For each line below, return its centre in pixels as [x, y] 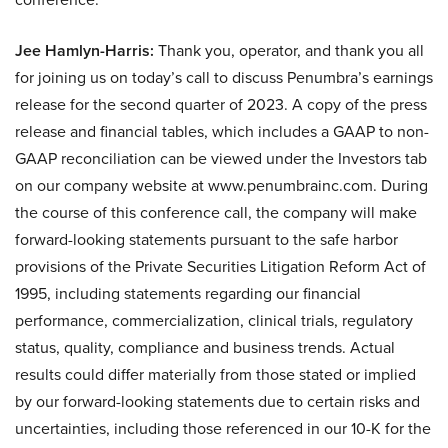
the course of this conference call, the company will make [216, 212]
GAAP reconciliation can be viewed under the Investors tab [221, 158]
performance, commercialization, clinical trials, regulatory [214, 320]
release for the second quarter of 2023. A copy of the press [221, 104]
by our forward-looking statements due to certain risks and [217, 401]
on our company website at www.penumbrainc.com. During [221, 185]
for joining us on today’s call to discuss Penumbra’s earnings [224, 77]
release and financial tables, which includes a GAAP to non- [222, 131]
